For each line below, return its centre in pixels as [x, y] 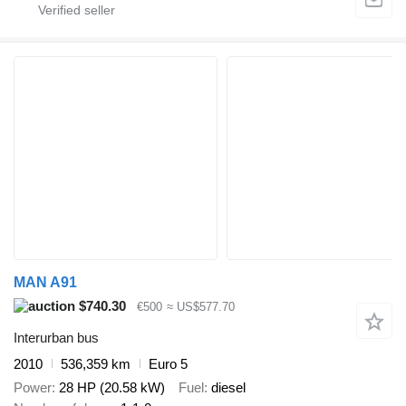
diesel [228, 388]
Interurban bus [56, 337]
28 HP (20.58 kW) [112, 388]
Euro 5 [168, 363]
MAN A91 [45, 283]
